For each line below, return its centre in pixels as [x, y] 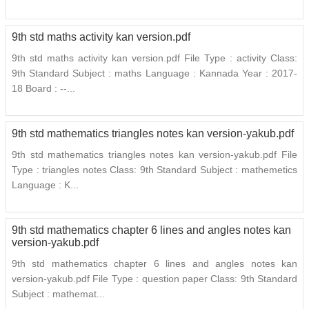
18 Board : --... [43, 89]
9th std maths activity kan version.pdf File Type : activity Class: [154, 58]
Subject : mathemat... [58, 294]
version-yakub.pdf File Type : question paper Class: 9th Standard [154, 279]
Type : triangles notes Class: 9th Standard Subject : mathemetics [154, 170]
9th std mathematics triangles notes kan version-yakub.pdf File [154, 155]
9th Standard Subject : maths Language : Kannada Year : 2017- [154, 73]
